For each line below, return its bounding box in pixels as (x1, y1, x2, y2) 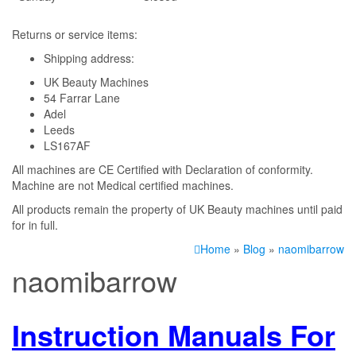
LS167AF (44, 137, 91, 153)
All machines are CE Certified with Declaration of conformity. (12, 161, 313, 177)
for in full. (12, 217, 58, 233)
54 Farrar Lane (44, 90, 120, 106)
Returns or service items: (12, 26, 137, 42)
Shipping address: (44, 50, 134, 66)
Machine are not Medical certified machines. (12, 177, 234, 193)
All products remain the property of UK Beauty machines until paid (12, 201, 342, 217)
